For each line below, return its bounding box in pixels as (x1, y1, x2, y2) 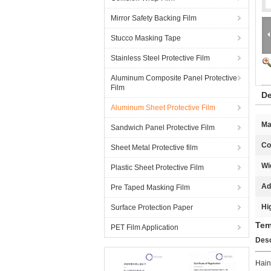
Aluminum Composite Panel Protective (111, 74, 237, 82)
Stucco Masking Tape (111, 34, 181, 42)
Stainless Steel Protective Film (111, 54, 210, 62)
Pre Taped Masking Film (111, 183, 190, 192)
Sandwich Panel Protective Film (111, 123, 215, 132)
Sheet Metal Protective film (111, 143, 198, 152)
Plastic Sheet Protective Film (111, 163, 204, 172)
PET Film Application (111, 223, 178, 232)
